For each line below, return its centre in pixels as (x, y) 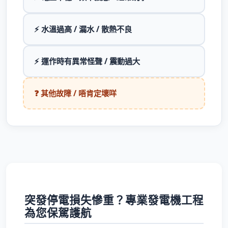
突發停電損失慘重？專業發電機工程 (114, 200)
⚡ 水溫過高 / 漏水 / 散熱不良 (83, 29)
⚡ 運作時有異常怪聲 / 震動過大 (87, 61)
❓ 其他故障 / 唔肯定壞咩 (75, 93)
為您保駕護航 (58, 212)
